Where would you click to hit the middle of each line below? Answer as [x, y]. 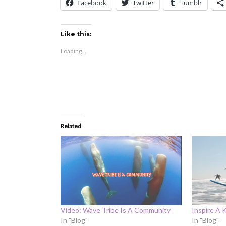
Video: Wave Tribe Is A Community [116, 210]
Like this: [76, 34]
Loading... [73, 51]
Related [71, 126]
